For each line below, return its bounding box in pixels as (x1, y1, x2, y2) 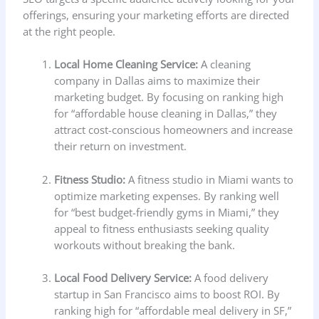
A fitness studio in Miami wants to (125, 172, 294, 187)
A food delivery (192, 271, 269, 286)
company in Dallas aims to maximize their (54, 73, 261, 88)
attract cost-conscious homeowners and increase (54, 122, 293, 137)
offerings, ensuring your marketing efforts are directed (23, 7, 290, 22)
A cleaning (198, 57, 251, 72)
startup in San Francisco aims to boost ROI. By (54, 287, 281, 302)
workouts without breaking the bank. (54, 237, 236, 252)
